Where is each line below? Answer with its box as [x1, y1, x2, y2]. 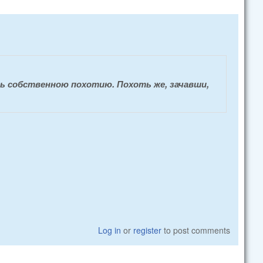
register [133, 224, 162, 236]
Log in [98, 224, 122, 236]
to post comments [161, 224, 231, 236]
